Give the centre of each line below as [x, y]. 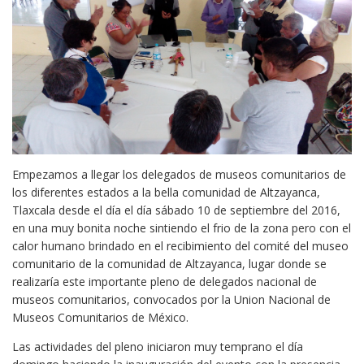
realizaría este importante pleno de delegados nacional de [165, 282]
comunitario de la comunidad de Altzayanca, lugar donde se [169, 264]
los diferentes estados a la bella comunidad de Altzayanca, [166, 193]
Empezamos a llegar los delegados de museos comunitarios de [179, 175]
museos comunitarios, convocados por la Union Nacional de [171, 300]
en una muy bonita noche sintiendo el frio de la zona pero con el [182, 228]
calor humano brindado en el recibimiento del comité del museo [180, 246]
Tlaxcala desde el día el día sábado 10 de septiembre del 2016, [176, 210]
